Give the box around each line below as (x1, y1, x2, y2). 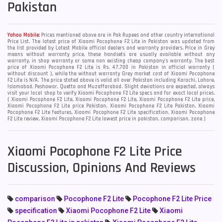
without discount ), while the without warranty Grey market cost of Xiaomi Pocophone (7, 70, 215, 77)
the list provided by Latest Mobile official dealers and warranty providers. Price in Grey (7, 45, 215, 52)
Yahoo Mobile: (7, 32, 40, 39)
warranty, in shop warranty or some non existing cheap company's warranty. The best (7, 57, 215, 64)
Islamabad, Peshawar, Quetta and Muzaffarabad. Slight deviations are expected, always (7, 83, 215, 90)
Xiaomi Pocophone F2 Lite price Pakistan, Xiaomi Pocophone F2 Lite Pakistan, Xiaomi (7, 103, 215, 110)
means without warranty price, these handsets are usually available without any (7, 51, 215, 58)
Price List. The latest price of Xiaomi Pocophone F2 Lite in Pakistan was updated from (7, 38, 215, 45)
